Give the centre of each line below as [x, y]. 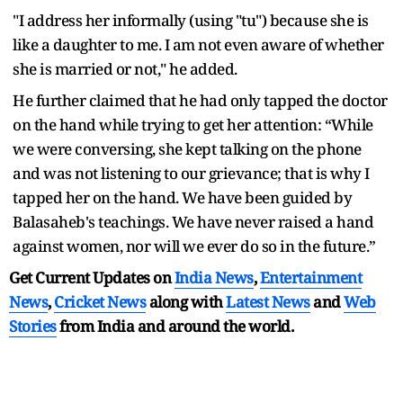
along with [186, 302]
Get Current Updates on [92, 278]
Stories [33, 327]
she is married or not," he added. [125, 69]
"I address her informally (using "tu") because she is [191, 21]
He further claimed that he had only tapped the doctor [200, 101]
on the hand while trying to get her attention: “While [193, 125]
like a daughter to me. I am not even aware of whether [198, 45]
